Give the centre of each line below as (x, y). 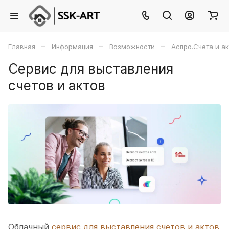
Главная (22, 47)
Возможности (132, 47)
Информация (72, 47)
